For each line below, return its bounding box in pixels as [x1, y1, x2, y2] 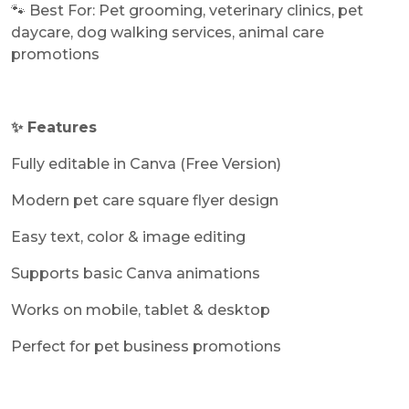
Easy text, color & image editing [11, 228, 246, 246]
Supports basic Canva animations [11, 265, 260, 283]
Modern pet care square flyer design [11, 192, 278, 210]
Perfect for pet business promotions [11, 338, 281, 356]
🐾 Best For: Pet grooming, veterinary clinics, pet [11, 2, 363, 20]
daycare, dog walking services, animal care [11, 24, 324, 42]
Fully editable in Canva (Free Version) [11, 155, 281, 173]
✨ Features [11, 119, 97, 137]
